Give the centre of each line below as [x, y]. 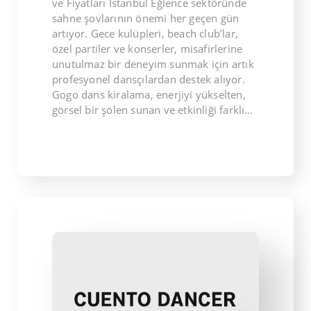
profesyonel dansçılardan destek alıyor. [149, 79]
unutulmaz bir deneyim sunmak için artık [153, 64]
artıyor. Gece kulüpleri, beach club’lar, [145, 33]
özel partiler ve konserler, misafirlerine [148, 48]
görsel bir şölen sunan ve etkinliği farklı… [153, 109]
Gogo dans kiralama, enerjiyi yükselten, [149, 94]
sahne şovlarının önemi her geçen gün [146, 18]
